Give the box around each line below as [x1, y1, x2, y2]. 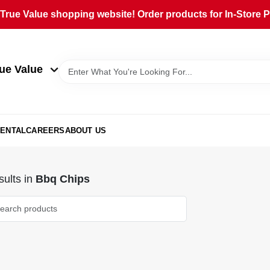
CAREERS [26, 125, 65, 135]
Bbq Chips [35, 172, 90, 185]
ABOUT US [64, 125, 107, 135]
